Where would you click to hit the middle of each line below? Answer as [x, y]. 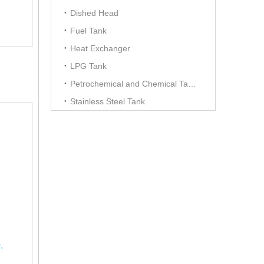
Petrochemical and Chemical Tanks [192, 84]
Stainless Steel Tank [108, 101]
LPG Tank [88, 66]
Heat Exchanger [100, 48]
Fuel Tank [88, 31]
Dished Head [94, 13]
